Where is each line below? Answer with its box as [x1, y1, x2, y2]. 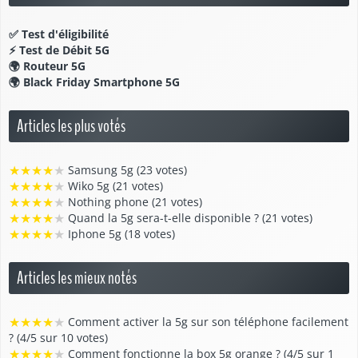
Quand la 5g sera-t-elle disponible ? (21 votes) [65, 210, 312, 226]
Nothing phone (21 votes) [65, 194, 202, 210]
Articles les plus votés [17, 114, 125, 139]
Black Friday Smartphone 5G [23, 74, 180, 90]
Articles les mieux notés [17, 266, 137, 291]
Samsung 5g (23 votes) [65, 162, 187, 178]
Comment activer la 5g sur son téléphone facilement [65, 314, 348, 330]
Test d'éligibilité [22, 26, 109, 42]
